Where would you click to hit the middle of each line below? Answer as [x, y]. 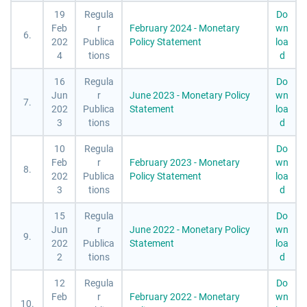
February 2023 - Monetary [185, 162]
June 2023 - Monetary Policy [190, 95]
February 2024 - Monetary [185, 28]
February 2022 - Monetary [185, 296]
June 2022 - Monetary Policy [190, 229]
